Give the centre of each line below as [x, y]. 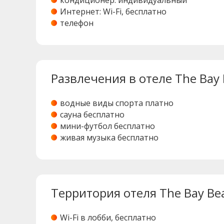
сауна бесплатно [92, 115]
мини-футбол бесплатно [107, 126]
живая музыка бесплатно [109, 138]
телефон [77, 23]
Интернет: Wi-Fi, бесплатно [113, 12]
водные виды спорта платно [117, 103]
